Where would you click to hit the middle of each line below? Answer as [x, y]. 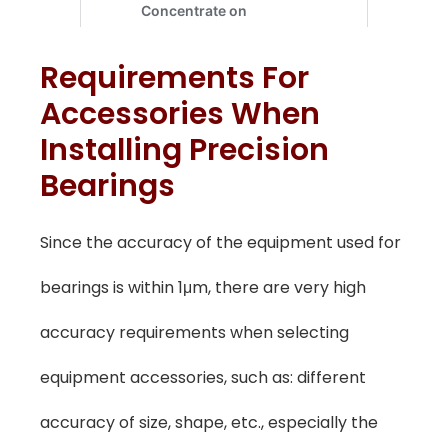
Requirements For [174, 77]
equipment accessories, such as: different [203, 377]
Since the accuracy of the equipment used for [220, 242]
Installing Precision [184, 149]
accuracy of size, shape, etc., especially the [209, 422]
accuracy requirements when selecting [194, 332]
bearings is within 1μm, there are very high [203, 287]
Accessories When [180, 113]
